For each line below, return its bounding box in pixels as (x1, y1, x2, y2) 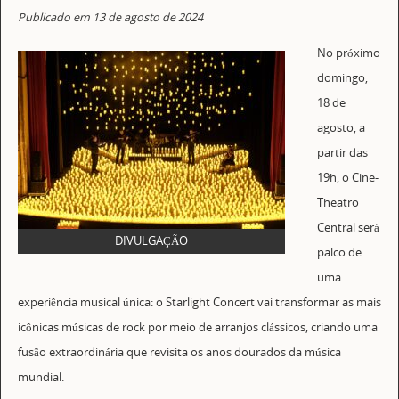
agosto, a (317, 120, 366, 136)
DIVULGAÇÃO (114, 232, 188, 248)
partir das (317, 145, 369, 161)
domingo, (317, 70, 369, 86)
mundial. (17, 370, 64, 386)
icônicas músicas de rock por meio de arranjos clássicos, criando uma (17, 320, 378, 336)
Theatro (317, 195, 360, 211)
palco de (317, 245, 362, 261)
